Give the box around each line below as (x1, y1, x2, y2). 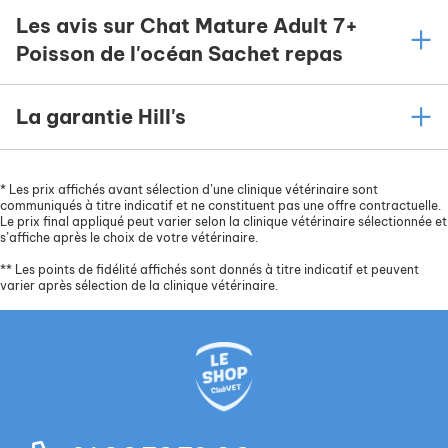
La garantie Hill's (16, 104, 186, 130)
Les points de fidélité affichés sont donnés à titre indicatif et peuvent (12, 262, 419, 278)
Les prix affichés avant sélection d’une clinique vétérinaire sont (6, 182, 378, 198)
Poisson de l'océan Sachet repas (16, 41, 343, 67)
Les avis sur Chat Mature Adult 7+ (16, 13, 358, 39)
